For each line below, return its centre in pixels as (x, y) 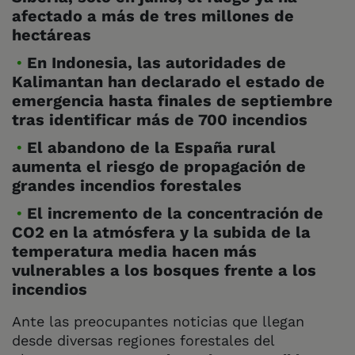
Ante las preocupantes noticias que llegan (158, 321)
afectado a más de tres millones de (153, 17)
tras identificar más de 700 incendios (160, 120)
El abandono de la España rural (151, 147)
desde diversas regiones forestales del (143, 340)
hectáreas (52, 36)
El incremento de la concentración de (175, 213)
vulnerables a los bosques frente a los (164, 270)
